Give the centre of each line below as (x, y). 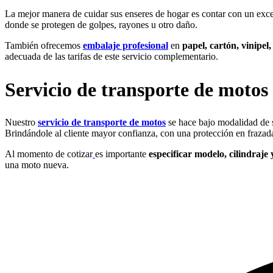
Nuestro (21, 122)
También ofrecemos (44, 45)
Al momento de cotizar (49, 154)
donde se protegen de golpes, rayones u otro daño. (101, 25)
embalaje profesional (126, 45)
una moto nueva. (37, 165)
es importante (122, 154)
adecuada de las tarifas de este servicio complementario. (112, 56)
